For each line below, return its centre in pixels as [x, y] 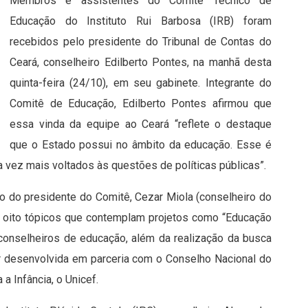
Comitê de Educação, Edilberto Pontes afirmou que [141, 104]
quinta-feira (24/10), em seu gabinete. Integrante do [141, 83]
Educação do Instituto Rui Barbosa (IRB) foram [141, 21]
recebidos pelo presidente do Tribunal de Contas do [141, 42]
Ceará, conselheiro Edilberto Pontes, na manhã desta [141, 63]
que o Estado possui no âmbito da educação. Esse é [141, 145]
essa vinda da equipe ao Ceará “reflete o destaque [141, 124]
